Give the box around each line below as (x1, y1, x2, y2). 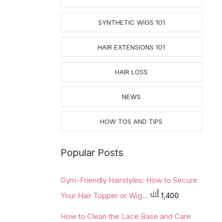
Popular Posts (60, 147, 123, 159)
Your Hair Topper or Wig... (60, 190, 150, 200)
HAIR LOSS (115, 68, 148, 76)
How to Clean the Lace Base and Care (60, 212, 191, 221)
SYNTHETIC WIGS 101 (98, 18, 165, 26)
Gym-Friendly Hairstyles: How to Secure (60, 175, 197, 185)
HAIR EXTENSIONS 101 (98, 43, 165, 51)
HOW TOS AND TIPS (100, 117, 163, 125)
